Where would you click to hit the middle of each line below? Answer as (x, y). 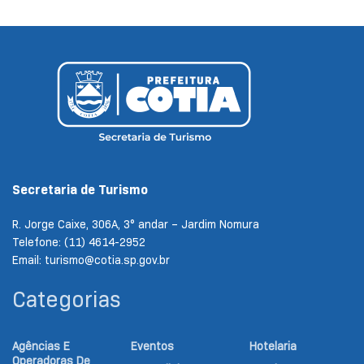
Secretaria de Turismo (80, 190)
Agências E (41, 347)
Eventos (152, 347)
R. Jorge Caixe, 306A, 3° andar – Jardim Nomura (136, 225)
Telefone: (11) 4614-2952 (79, 243)
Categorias (67, 300)
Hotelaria (273, 347)
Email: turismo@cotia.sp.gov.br (91, 260)
